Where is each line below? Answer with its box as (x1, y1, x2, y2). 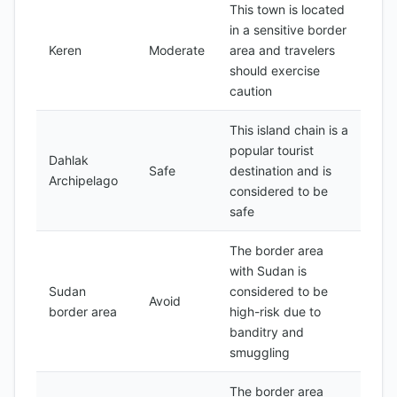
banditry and (230, 324, 304, 339)
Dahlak (49, 152, 89, 167)
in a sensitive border (230, 22, 346, 37)
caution (230, 83, 272, 98)
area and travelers (230, 43, 335, 58)
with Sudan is (230, 263, 307, 278)
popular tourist (230, 143, 314, 158)
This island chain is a (230, 122, 348, 137)
